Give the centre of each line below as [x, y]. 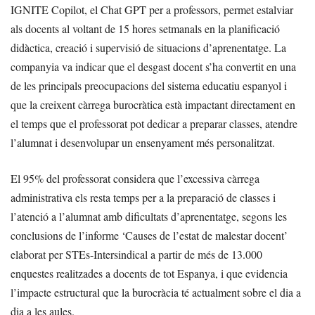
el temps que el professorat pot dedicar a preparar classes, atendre [154, 124]
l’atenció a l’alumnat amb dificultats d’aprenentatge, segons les [149, 217]
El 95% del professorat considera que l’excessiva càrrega [135, 179]
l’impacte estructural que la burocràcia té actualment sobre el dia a [156, 292]
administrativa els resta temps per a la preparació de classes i [143, 198]
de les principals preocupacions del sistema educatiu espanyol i [149, 86]
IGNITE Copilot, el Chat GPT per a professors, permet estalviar [152, 10]
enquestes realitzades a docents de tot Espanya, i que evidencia [149, 274]
